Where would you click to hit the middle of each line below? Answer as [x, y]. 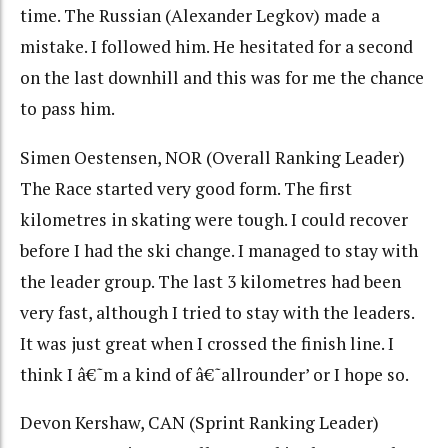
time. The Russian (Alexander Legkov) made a [200, 16]
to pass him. [67, 109]
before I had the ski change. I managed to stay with [219, 250]
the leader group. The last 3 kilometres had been [210, 281]
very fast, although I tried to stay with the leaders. [217, 312]
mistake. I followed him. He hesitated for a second [216, 47]
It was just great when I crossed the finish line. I [207, 343]
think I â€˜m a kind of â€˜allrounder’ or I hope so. [214, 374]
